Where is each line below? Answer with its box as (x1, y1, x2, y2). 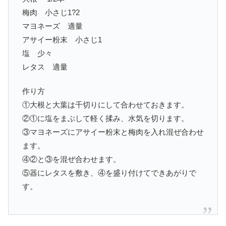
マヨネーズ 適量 (22, 22, 83, 31)
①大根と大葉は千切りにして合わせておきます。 (22, 100, 189, 109)
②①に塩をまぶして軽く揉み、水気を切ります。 (22, 114, 189, 123)
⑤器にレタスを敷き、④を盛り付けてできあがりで (22, 168, 196, 178)
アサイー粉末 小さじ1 (22, 35, 102, 44)
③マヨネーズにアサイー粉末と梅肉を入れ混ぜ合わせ (22, 128, 204, 137)
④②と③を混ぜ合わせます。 (22, 155, 121, 164)
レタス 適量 (22, 63, 68, 72)
